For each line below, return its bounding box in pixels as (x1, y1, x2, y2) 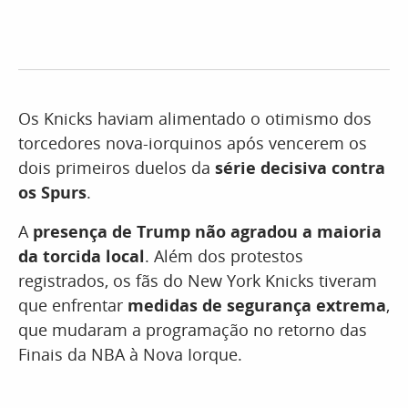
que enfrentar (18, 294, 127, 317)
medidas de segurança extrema (127, 294, 386, 317)
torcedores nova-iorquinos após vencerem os (18, 132, 367, 155)
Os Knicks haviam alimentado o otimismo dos (18, 107, 372, 130)
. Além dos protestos (145, 245, 303, 268)
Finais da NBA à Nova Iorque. (18, 343, 242, 366)
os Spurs (18, 181, 87, 204)
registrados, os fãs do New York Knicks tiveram (18, 270, 377, 292)
